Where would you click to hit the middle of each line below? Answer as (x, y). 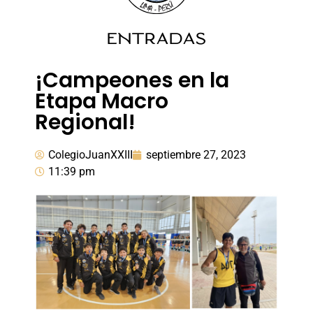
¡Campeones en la (132, 80)
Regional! (88, 122)
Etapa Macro (102, 101)
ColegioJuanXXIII (90, 154)
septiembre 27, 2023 (196, 154)
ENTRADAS (156, 38)
